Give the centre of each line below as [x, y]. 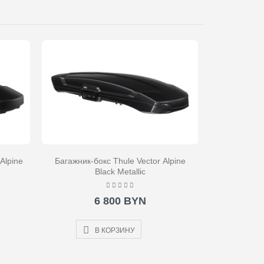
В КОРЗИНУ [114, 230]
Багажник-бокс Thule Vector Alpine [120, 161]
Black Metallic [120, 172]
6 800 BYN [120, 201]
